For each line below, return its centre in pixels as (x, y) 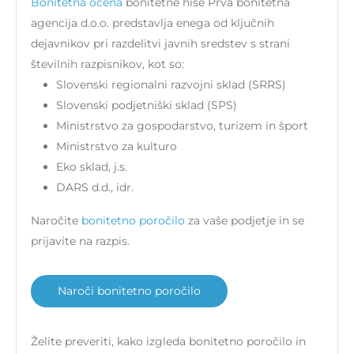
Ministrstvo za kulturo (117, 147)
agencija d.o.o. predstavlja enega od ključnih (153, 23)
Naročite (56, 221)
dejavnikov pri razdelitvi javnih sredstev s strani (160, 44)
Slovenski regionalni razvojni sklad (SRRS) (171, 85)
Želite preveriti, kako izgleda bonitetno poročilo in (168, 342)
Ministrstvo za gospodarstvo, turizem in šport (182, 126)
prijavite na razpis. (80, 241)
